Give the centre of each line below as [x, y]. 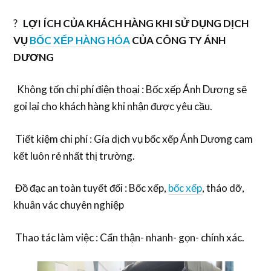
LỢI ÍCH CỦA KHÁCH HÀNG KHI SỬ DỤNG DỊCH [136, 23]
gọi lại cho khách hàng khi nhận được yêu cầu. [113, 106]
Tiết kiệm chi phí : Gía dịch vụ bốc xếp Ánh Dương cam [133, 139]
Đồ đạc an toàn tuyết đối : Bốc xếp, [91, 188]
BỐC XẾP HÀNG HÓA [80, 40]
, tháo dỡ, [224, 188]
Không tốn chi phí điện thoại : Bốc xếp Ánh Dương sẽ [130, 90]
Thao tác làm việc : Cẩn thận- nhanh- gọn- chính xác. [129, 237]
